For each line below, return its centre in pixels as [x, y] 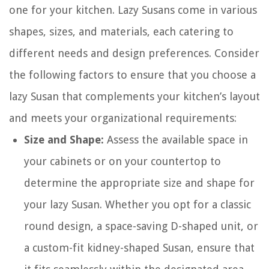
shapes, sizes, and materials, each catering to [121, 32]
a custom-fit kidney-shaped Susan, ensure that [139, 248]
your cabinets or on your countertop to [122, 161]
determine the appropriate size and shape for [139, 183]
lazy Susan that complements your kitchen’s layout [134, 96]
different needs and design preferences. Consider [134, 53]
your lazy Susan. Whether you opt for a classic [138, 204]
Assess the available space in [176, 140]
